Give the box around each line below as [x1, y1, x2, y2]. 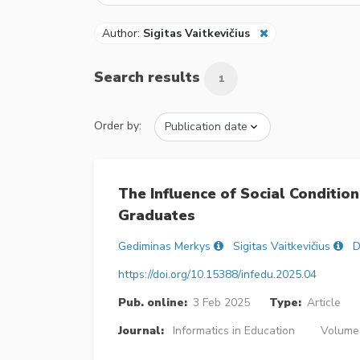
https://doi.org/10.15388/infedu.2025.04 [118, 266, 317, 282]
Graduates [118, 205, 195, 225]
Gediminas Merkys [118, 238, 211, 254]
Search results [94, 67, 204, 87]
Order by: [94, 117, 141, 133]
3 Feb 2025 [192, 294, 250, 310]
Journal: [118, 322, 164, 338]
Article [306, 294, 341, 310]
